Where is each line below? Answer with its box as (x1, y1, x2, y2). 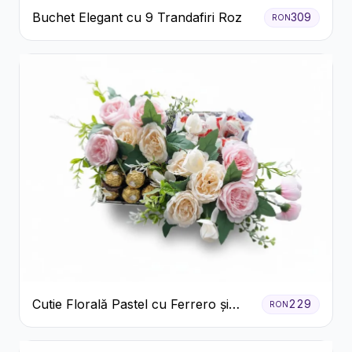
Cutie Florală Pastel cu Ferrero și (32, 296, 229, 313)
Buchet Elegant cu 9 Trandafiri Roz (32, 9, 242, 26)
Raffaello (32, 315, 85, 332)
